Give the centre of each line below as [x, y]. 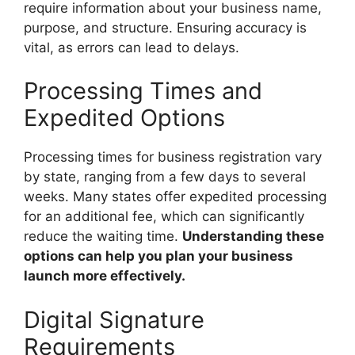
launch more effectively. [105, 276]
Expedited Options [124, 118]
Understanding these [253, 236]
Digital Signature [114, 319]
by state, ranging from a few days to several [165, 177]
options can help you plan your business [158, 256]
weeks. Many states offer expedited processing [175, 197]
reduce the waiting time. [103, 236]
